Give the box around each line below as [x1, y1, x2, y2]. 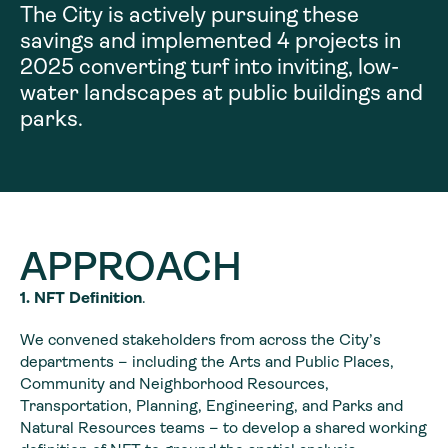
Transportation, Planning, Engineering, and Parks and [20, 395, 403, 415]
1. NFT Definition [20, 287, 142, 307]
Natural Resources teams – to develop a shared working [20, 417, 427, 437]
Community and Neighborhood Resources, [20, 373, 329, 393]
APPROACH [20, 243, 242, 290]
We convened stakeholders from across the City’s [20, 329, 381, 349]
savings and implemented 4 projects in [20, 27, 401, 53]
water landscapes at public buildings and [20, 79, 423, 105]
